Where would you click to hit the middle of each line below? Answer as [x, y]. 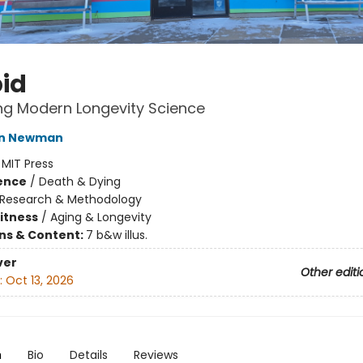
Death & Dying [79, 181]
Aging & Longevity [100, 217]
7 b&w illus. [116, 235]
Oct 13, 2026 [39, 281]
